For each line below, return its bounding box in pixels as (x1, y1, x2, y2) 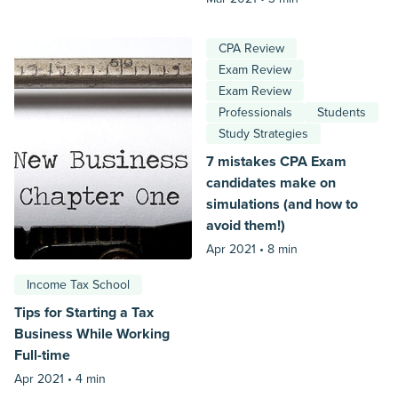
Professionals (219, 104, 292, 120)
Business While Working (14, 324, 170, 343)
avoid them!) (206, 216, 285, 235)
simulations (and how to (206, 195, 358, 213)
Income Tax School (27, 276, 130, 292)
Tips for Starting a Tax (14, 303, 154, 322)
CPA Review (219, 40, 284, 56)
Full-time (14, 346, 70, 364)
